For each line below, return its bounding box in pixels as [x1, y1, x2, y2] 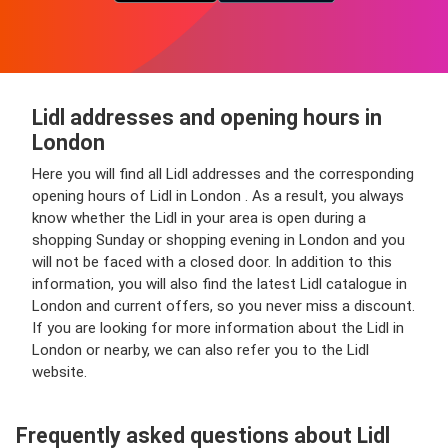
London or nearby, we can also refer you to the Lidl [32, 340, 369, 359]
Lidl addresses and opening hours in [32, 104, 382, 130]
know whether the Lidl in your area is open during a [32, 208, 366, 227]
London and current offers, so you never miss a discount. [32, 296, 415, 315]
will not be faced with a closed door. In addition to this [32, 252, 392, 271]
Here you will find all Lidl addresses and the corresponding [32, 164, 414, 183]
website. [32, 362, 87, 381]
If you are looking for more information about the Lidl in [32, 318, 404, 337]
